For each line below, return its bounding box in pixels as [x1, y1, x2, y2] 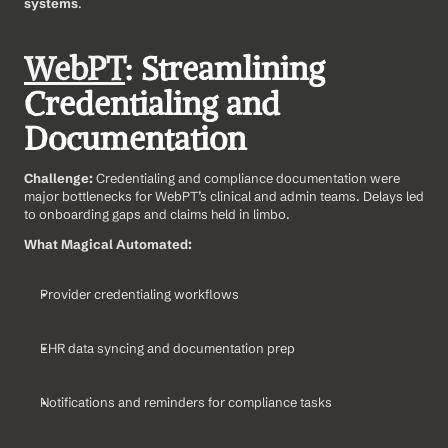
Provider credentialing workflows [40, 286, 239, 303]
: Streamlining [125, 49, 325, 90]
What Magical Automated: [24, 236, 192, 253]
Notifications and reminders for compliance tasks [40, 394, 332, 411]
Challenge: [24, 170, 96, 187]
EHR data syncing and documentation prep [40, 340, 295, 357]
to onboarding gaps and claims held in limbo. [24, 206, 290, 223]
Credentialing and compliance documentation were [96, 170, 400, 187]
